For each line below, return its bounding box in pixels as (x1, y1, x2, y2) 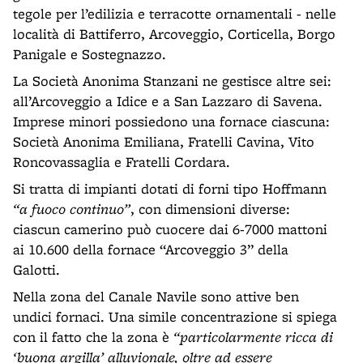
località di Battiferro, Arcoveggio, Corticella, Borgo (13, 24, 335, 43)
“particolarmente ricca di (173, 327, 333, 346)
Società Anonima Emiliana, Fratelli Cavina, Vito (13, 132, 314, 151)
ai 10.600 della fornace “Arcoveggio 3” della (13, 240, 288, 258)
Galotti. (13, 260, 60, 279)
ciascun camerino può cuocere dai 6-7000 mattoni (13, 220, 327, 238)
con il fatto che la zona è (13, 327, 173, 346)
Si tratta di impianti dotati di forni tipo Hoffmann (13, 179, 327, 198)
